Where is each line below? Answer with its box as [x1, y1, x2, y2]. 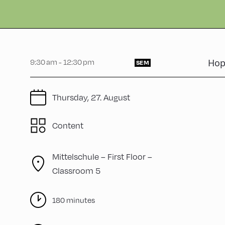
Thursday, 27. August [52, 91, 130, 103]
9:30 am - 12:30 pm [30, 57, 94, 67]
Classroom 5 [52, 165, 100, 176]
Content [52, 120, 83, 131]
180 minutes [52, 195, 95, 205]
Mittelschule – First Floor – [52, 151, 152, 162]
